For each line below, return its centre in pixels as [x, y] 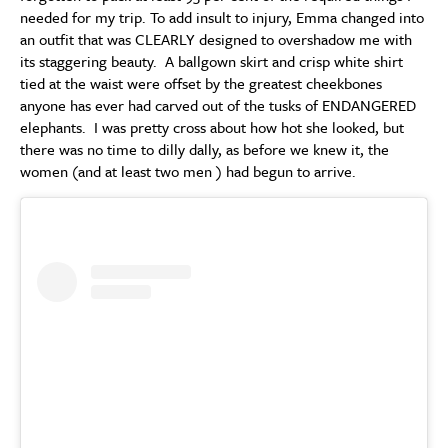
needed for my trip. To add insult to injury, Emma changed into [222, 17]
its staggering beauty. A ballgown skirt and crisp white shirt [211, 61]
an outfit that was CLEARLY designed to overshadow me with [216, 39]
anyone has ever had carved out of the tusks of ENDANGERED [218, 105]
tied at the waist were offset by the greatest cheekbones [201, 83]
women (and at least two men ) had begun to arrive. [188, 171]
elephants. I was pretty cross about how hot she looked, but [212, 127]
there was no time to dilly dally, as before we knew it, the [204, 149]
